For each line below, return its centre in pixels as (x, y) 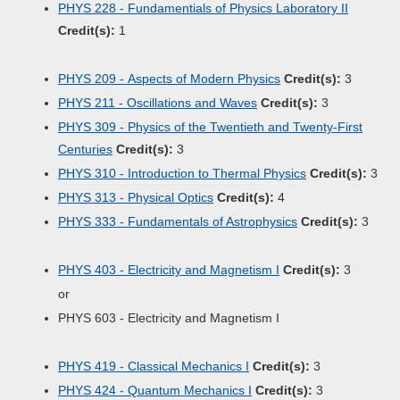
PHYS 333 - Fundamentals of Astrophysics (178, 221)
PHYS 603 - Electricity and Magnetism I (169, 318)
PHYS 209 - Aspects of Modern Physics (169, 79)
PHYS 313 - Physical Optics (136, 197)
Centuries (85, 149)
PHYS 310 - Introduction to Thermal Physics (182, 173)
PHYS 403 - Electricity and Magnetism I (169, 270)
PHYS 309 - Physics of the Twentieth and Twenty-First (210, 127)
